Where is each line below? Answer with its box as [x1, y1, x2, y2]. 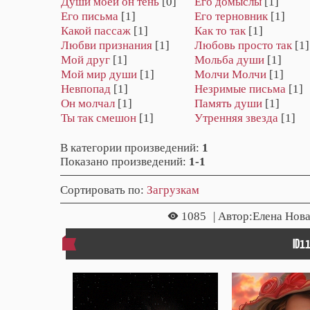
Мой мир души [61, 68, 137, 82]
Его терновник [194, 10, 268, 24]
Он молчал [61, 97, 115, 111]
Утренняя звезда [194, 111, 278, 125]
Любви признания [61, 39, 152, 53]
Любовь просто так [194, 39, 292, 53]
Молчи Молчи [194, 68, 266, 82]
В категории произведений [60, 141, 196, 155]
